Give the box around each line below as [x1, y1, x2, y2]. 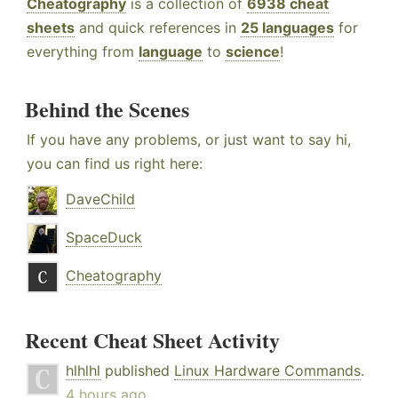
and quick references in [75, 19, 241, 37]
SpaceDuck [66, 228, 142, 247]
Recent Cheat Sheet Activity [25, 324, 280, 356]
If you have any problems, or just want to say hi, [27, 131, 351, 149]
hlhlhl [66, 362, 100, 380]
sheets [27, 19, 75, 37]
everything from [27, 43, 139, 61]
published [100, 362, 174, 380]
